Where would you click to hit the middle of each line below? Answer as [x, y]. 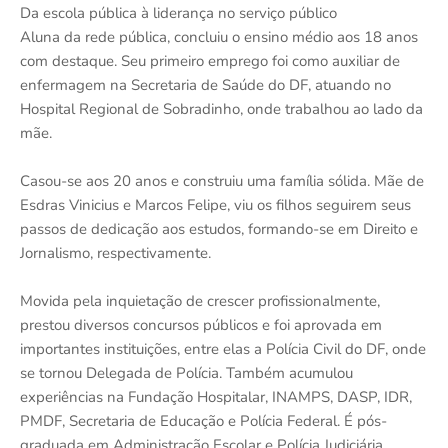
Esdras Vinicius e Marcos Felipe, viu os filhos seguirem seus [215, 204]
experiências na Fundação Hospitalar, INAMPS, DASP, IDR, [216, 396]
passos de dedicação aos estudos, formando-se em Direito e [219, 228]
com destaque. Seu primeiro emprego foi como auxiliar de [210, 60]
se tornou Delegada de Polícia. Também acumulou [186, 372]
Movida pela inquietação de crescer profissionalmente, [200, 300]
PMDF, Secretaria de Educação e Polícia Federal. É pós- [203, 420]
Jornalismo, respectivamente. [115, 252]
